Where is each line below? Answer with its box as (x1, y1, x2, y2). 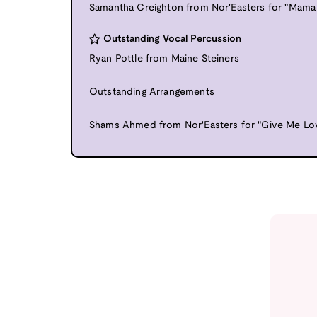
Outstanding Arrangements (89, 87, 214, 97)
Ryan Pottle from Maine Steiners (89, 54, 239, 64)
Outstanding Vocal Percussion (103, 34, 241, 44)
